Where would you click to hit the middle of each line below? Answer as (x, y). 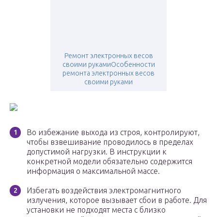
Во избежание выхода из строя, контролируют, (113, 132)
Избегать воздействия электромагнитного (104, 191)
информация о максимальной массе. (93, 171)
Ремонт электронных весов (108, 56)
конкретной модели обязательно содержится (109, 162)
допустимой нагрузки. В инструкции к (97, 152)
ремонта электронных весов (108, 73)
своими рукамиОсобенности (108, 65)
